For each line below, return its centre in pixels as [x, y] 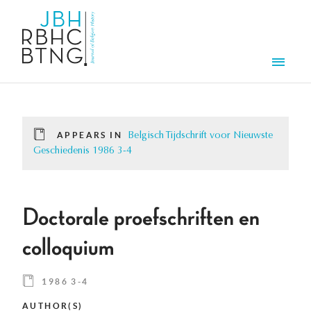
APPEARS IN [90, 135]
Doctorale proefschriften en [141, 218]
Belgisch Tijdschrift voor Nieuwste [200, 136]
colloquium [68, 248]
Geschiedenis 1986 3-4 [83, 152]
